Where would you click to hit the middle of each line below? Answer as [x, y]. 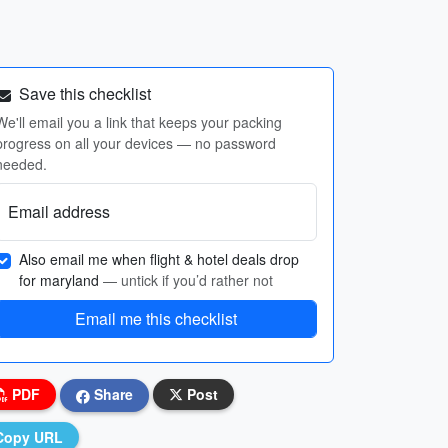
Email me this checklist [156, 318]
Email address [59, 211]
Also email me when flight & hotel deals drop [159, 259]
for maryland [61, 280]
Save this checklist [83, 93]
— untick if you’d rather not [188, 280]
